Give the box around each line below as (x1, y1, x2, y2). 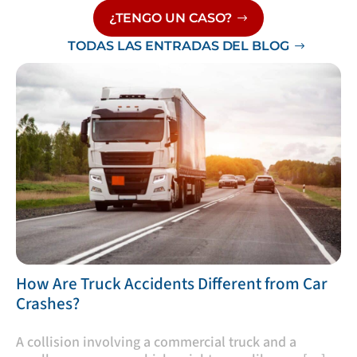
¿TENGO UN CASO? (108, 10, 233, 25)
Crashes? (16, 292, 80, 316)
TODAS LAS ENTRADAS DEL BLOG (68, 38, 289, 53)
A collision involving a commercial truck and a (16, 332, 296, 353)
